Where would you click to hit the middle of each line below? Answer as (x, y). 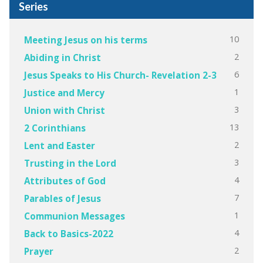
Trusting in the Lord (70, 163)
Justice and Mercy (64, 92)
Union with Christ (64, 110)
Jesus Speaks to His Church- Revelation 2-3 (120, 75)
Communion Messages (74, 216)
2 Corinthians (55, 128)
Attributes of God (65, 181)
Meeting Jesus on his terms (85, 40)
